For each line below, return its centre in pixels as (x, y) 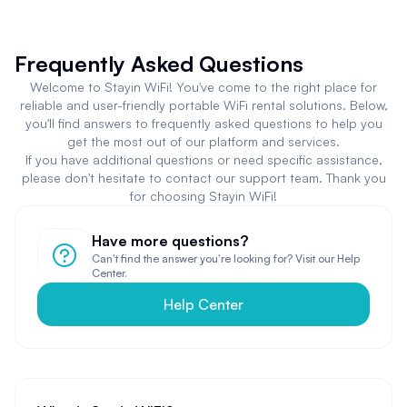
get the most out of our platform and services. (203, 141)
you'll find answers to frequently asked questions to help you (203, 123)
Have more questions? (170, 240)
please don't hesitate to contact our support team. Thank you (203, 177)
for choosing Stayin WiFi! (203, 195)
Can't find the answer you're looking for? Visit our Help (226, 258)
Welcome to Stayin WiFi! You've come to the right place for (203, 86)
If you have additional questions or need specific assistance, (203, 159)
